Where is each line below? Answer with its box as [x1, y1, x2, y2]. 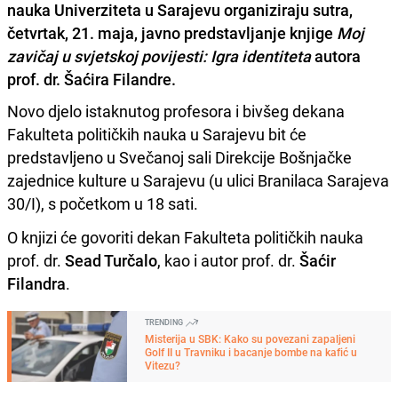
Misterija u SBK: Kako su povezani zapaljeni [145, 330, 355, 346]
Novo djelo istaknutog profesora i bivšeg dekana [7, 99, 345, 122]
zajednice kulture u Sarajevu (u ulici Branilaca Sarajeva [7, 169, 389, 191]
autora [311, 44, 361, 67]
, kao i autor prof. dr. [157, 249, 299, 271]
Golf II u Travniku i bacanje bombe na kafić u [145, 344, 357, 359]
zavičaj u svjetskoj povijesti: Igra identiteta [7, 44, 311, 67]
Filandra [7, 272, 66, 294]
